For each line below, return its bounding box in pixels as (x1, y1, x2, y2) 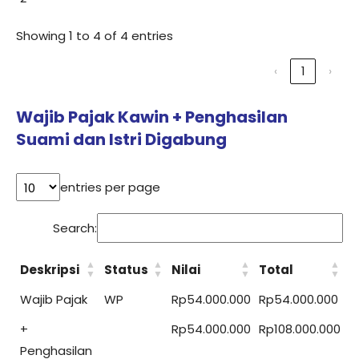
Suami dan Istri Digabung (16, 128, 227, 151)
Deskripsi (20, 260, 79, 278)
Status (104, 260, 148, 278)
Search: (53, 219, 97, 236)
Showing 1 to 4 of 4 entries (16, 26, 173, 44)
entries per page (60, 178, 160, 196)
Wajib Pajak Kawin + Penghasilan (16, 106, 288, 129)
